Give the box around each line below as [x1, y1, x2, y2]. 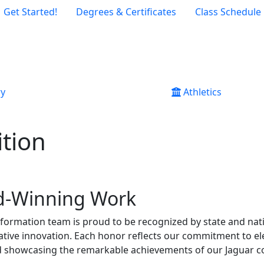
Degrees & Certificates [75, 5, 176, 18]
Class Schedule [194, 5, 261, 18]
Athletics [181, 85, 222, 98]
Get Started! [3, 5, 57, 18]
